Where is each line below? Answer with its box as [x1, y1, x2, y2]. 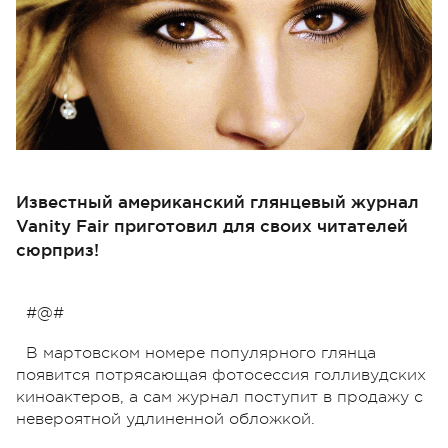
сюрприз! [16, 239, 99, 259]
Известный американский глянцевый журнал [16, 191, 419, 211]
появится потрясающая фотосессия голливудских [16, 365, 426, 384]
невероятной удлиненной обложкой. [16, 409, 315, 428]
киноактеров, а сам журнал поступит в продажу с [16, 387, 423, 406]
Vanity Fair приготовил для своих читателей [16, 215, 408, 235]
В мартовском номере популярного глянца [26, 343, 376, 362]
